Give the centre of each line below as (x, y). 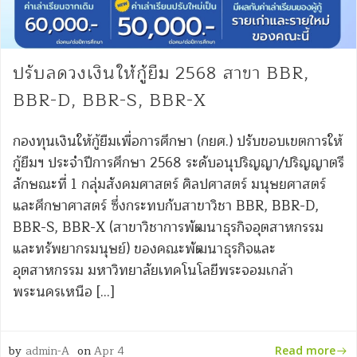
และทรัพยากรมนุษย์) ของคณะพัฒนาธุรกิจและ (144, 249)
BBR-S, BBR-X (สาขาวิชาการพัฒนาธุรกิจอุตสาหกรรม (168, 228)
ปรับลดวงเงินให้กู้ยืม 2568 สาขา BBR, (161, 74)
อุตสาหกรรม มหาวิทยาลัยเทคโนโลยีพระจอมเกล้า (153, 271)
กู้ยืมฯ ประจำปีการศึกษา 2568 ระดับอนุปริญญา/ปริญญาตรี (178, 163)
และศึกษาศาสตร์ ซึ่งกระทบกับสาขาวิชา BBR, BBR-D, (166, 206)
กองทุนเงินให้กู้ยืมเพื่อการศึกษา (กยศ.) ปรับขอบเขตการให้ (178, 142)
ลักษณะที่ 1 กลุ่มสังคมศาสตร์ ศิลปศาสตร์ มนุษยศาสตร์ (169, 185)
